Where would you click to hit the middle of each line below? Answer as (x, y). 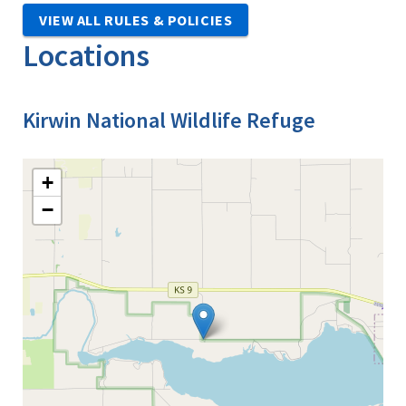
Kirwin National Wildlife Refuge (169, 120)
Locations (86, 55)
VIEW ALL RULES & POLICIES (136, 19)
